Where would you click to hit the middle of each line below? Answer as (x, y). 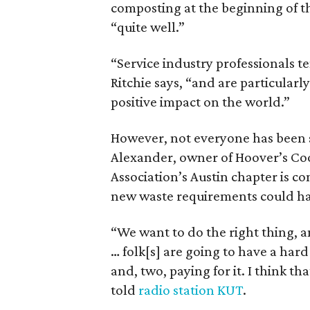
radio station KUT (191, 290)
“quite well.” (148, 27)
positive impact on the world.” (200, 101)
